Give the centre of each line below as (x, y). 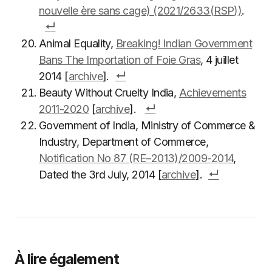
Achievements (212, 93)
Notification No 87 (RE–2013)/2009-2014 (136, 158)
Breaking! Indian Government (184, 43)
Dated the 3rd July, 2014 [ (100, 175)
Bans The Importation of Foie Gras (120, 60)
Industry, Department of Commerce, (124, 142)
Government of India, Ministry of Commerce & (147, 125)
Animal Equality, (77, 43)
